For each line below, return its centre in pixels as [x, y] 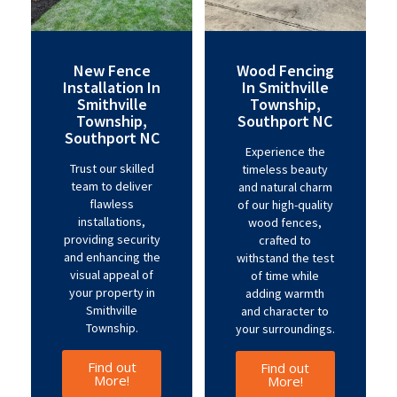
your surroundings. [285, 329]
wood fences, [285, 222]
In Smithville [285, 87]
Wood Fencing [285, 70]
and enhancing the [112, 257]
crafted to [285, 240]
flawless [112, 204]
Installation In [112, 87]
